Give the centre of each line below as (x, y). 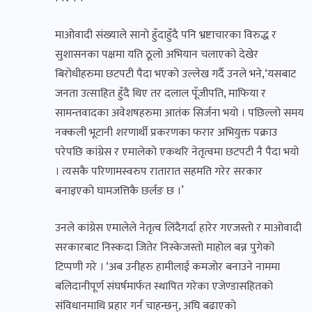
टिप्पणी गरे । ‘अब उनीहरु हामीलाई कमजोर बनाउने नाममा (167, 267)
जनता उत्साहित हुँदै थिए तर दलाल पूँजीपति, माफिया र (161, 94)
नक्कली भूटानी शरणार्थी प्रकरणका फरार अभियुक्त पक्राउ (166, 133)
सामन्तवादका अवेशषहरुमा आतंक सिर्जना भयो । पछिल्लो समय (179, 114)
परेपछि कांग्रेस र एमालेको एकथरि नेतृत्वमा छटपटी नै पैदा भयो (177, 153)
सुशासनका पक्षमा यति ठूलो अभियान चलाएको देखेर (157, 55)
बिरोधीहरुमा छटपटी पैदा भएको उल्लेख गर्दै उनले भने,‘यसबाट (175, 75)
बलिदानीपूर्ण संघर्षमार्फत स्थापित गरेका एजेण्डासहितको (164, 287)
